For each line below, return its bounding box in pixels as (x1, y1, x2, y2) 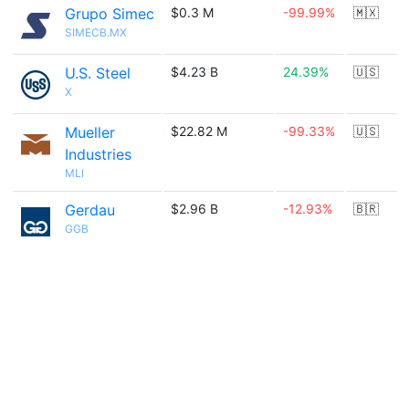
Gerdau (65, 201, 115, 219)
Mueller (65, 123, 115, 142)
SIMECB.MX (65, 26, 127, 39)
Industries (65, 145, 131, 163)
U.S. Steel (65, 64, 131, 82)
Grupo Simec (65, 5, 154, 23)
